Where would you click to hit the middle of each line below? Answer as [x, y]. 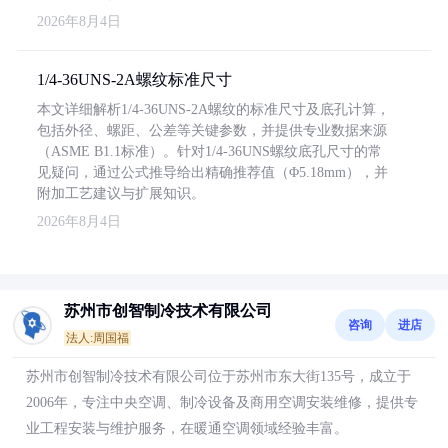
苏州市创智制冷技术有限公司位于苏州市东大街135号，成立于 [218, 376]
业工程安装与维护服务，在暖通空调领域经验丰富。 [187, 428]
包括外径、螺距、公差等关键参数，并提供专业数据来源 [212, 130]
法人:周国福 [97, 338]
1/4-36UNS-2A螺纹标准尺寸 [134, 79]
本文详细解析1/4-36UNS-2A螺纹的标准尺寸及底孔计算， [213, 109]
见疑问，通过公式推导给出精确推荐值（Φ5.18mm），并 [212, 172]
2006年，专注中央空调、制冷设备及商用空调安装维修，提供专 [222, 402]
